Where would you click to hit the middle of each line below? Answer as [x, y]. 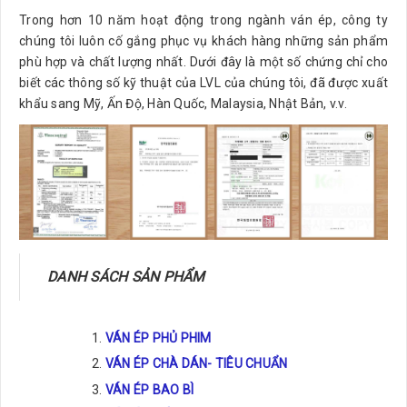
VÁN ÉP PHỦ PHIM [158, 338]
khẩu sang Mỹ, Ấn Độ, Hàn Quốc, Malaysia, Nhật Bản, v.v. [183, 103]
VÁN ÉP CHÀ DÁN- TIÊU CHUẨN [196, 364]
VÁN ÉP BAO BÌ [149, 389]
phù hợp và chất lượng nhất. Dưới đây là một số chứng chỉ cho [203, 61]
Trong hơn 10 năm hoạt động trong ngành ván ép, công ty [203, 20]
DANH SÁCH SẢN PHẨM [126, 276]
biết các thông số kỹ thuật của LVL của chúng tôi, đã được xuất [203, 82]
